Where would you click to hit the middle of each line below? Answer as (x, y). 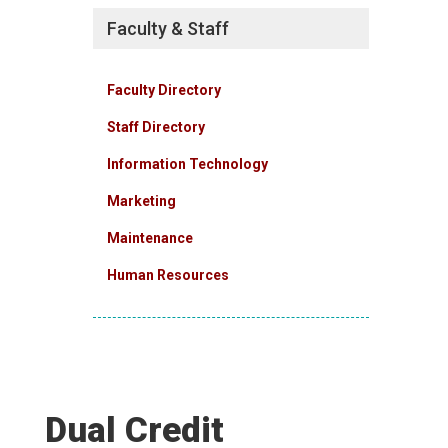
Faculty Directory (164, 90)
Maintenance (150, 238)
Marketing (142, 201)
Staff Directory (156, 127)
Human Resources (168, 275)
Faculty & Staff (168, 29)
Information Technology (188, 164)
